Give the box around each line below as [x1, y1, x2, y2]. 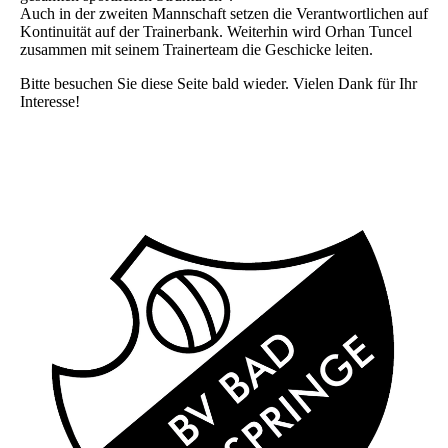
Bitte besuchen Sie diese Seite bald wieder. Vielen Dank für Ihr [20, 75, 417, 93]
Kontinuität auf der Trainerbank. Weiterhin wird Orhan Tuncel [20, 23, 412, 41]
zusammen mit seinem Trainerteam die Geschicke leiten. [20, 41, 373, 59]
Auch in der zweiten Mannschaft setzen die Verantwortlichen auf [20, 5, 428, 23]
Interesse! [20, 93, 80, 111]
